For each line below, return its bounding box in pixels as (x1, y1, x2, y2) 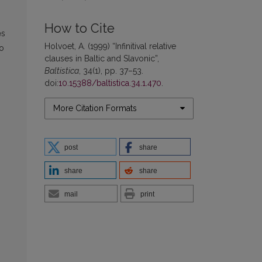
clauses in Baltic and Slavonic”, (44, 53, 159, 63)
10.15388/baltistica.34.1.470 (58, 78, 161, 88)
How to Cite (44, 20, 115, 36)
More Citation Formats (53, 103, 137, 113)
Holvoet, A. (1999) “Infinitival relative (44, 41, 176, 51)
